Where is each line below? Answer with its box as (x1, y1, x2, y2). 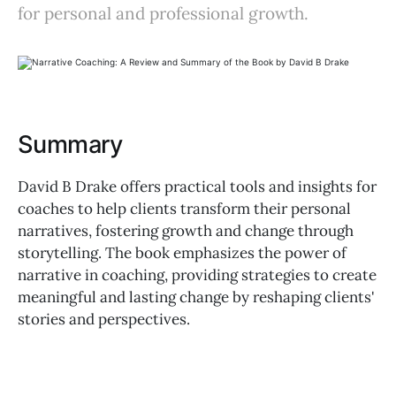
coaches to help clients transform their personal (18, 198, 351, 218)
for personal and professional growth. (18, 3, 308, 24)
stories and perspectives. (18, 308, 190, 329)
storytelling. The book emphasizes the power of (18, 242, 346, 263)
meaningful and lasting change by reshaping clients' (18, 286, 375, 307)
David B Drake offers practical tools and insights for (18, 176, 377, 196)
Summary (18, 130, 123, 160)
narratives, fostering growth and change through (18, 220, 354, 240)
